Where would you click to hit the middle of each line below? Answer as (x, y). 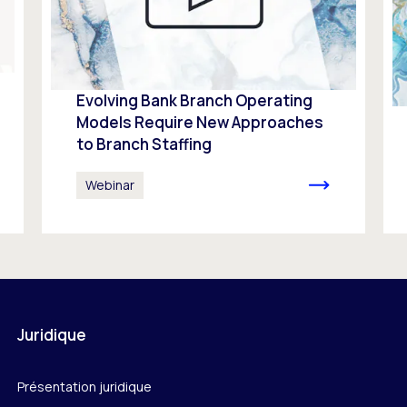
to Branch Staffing (144, 144)
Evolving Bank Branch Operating (194, 101)
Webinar (109, 184)
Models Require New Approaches (199, 123)
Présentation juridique (84, 386)
